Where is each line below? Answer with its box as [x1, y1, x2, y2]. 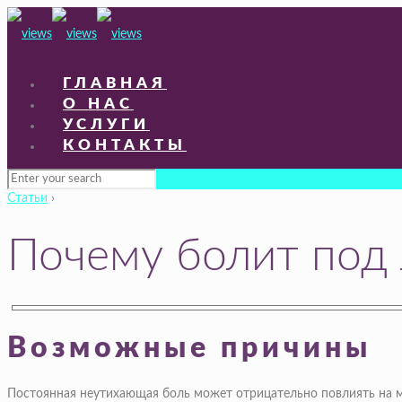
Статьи [7, 192, 48, 205]
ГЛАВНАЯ [63, 75, 167, 91]
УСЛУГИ [63, 117, 150, 132]
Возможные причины [7, 333, 371, 363]
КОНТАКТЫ [63, 137, 187, 153]
